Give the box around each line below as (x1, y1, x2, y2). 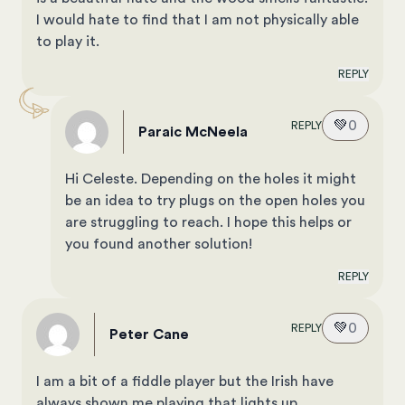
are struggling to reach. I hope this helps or (65, 214, 352, 230)
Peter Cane (118, 326, 189, 342)
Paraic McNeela (147, 124, 248, 139)
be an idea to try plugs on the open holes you (65, 193, 365, 208)
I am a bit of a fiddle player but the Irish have (36, 373, 334, 389)
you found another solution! (65, 236, 252, 251)
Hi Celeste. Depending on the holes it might (65, 171, 356, 186)
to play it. (36, 33, 99, 49)
